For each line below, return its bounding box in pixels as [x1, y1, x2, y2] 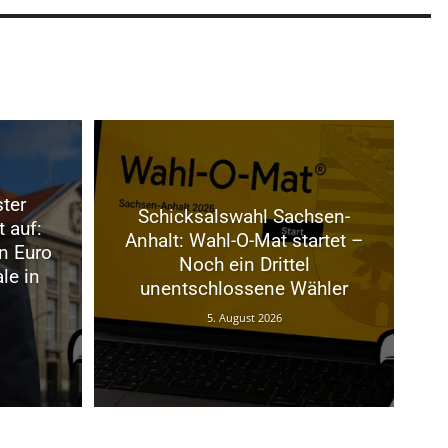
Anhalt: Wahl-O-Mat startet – [125, 228, 363, 252]
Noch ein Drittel [178, 252, 310, 276]
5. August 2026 [206, 309, 282, 325]
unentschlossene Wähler [140, 276, 348, 300]
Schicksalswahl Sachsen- [138, 204, 350, 228]
